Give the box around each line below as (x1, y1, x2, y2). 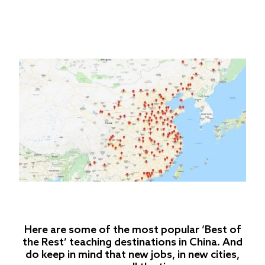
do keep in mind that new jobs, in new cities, (25, 247, 240, 261)
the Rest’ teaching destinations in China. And (22, 234, 243, 248)
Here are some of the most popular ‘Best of (24, 222, 241, 236)
